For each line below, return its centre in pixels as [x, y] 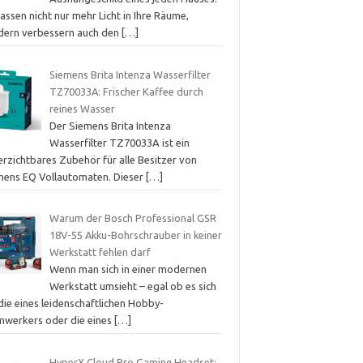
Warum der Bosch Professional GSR [132, 218]
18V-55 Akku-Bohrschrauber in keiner [135, 235]
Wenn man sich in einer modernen [128, 269]
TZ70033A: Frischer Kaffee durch [126, 91]
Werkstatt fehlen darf [100, 252]
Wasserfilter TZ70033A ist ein [119, 142]
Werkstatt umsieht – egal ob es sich [132, 286]
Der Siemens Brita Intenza [110, 125]
